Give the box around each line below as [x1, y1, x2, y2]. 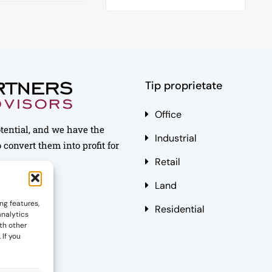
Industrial [155, 131, 197, 144]
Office [155, 107, 182, 121]
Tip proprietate [145, 78, 222, 93]
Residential [155, 202, 205, 216]
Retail [155, 155, 180, 168]
